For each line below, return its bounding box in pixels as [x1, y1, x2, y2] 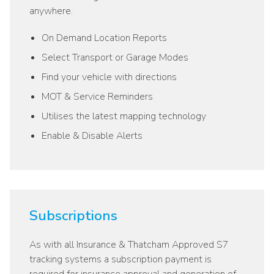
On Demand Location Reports [42, 31, 167, 45]
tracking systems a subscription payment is [29, 253, 212, 267]
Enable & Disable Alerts [42, 129, 143, 143]
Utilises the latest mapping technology [42, 109, 206, 124]
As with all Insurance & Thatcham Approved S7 [29, 238, 229, 252]
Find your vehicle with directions [42, 70, 177, 84]
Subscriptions [29, 206, 117, 226]
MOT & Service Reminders [42, 90, 153, 104]
